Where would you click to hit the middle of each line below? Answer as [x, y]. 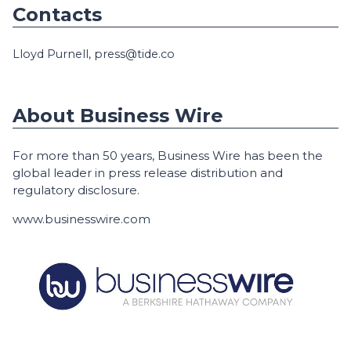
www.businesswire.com [81, 219]
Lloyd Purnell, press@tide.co [94, 54]
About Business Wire [118, 116]
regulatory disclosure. [76, 190]
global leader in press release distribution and [148, 173]
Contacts [57, 14]
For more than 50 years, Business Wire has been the [168, 156]
